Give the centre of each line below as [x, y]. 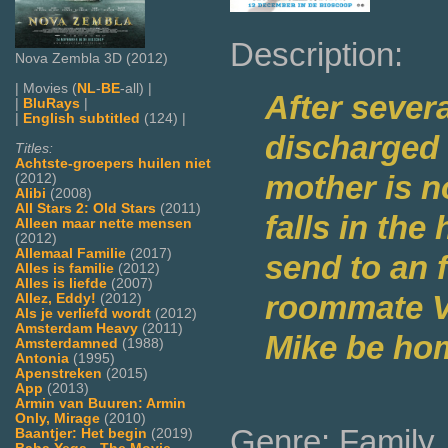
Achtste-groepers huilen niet [113, 163]
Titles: [34, 148]
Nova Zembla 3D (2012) [91, 58]
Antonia [42, 358]
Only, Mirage [57, 418]
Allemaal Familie [70, 253]
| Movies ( [46, 88]
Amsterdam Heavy [76, 328]
